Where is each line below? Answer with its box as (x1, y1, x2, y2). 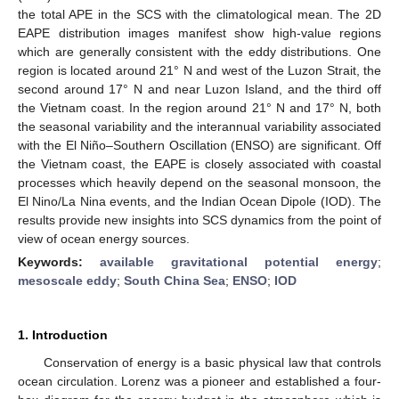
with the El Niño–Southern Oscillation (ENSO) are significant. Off (18, 137, 381, 152)
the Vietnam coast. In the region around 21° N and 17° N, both (18, 100, 381, 115)
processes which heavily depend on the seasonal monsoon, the (18, 175, 381, 190)
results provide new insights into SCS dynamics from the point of (18, 212, 381, 227)
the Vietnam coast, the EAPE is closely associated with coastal (18, 156, 381, 171)
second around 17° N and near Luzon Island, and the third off (18, 81, 381, 96)
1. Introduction (18, 327, 108, 342)
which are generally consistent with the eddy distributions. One (18, 44, 381, 59)
